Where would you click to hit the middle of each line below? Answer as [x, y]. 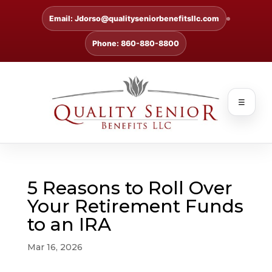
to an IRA [69, 224]
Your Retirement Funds [135, 206]
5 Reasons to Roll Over [130, 188]
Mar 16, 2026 [55, 247]
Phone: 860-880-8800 [136, 43]
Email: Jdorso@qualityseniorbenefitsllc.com [134, 19]
